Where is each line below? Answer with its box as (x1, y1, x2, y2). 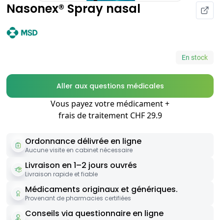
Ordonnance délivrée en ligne (25, 136, 141, 147)
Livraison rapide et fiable (25, 170, 98, 179)
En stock (182, 54, 208, 62)
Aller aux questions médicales (56, 81, 164, 91)
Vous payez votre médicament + (51, 98, 169, 110)
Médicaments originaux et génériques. (25, 184, 178, 195)
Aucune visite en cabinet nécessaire (25, 146, 133, 155)
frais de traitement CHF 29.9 (58, 110, 162, 121)
